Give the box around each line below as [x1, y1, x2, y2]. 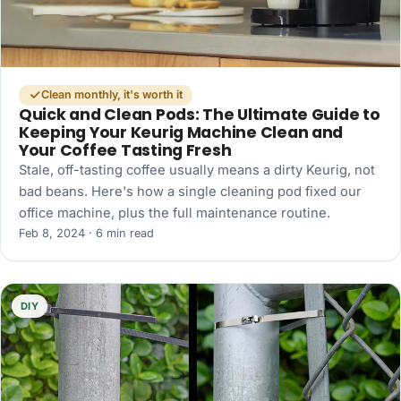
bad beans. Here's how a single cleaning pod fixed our [19, 183, 362, 200]
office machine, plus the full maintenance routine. [19, 204, 330, 221]
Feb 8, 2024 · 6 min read [19, 226, 154, 240]
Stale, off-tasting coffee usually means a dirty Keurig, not [19, 161, 375, 178]
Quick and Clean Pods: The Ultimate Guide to [19, 103, 380, 125]
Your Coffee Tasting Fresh [19, 139, 232, 161]
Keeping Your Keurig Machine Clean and [19, 121, 344, 143]
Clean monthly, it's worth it [40, 88, 183, 102]
